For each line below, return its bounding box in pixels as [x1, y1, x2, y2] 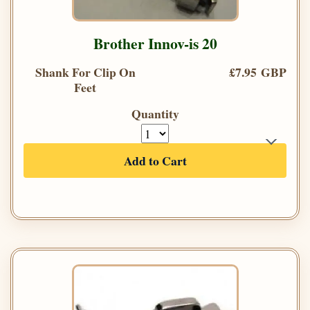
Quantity [131, 104, 179, 123]
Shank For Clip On [35, 63, 136, 82]
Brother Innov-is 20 [93, 33, 217, 55]
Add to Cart [123, 152, 187, 170]
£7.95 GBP [229, 63, 286, 82]
